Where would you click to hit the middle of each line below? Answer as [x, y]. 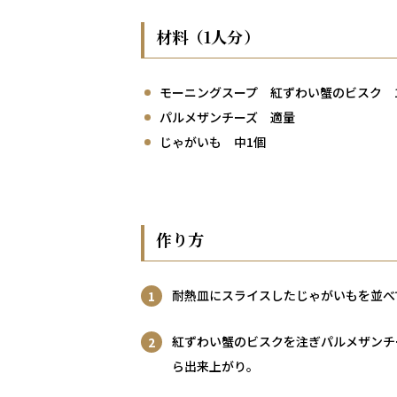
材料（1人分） [208, 37]
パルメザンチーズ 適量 [227, 117]
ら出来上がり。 [215, 366]
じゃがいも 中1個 [213, 142]
